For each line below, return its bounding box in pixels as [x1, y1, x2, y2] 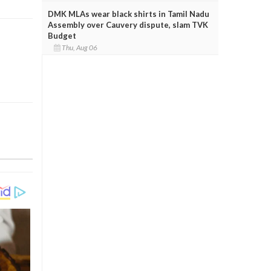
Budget [47, 30, 76, 41]
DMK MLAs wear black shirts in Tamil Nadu [47, 8, 209, 19]
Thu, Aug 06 [60, 42, 100, 52]
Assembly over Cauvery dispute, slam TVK [47, 19, 208, 30]
